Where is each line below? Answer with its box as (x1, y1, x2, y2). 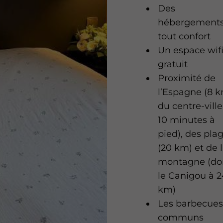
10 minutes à (158, 114, 216, 126)
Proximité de (158, 73, 216, 84)
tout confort (158, 31, 211, 42)
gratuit (158, 59, 188, 70)
